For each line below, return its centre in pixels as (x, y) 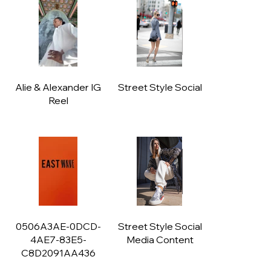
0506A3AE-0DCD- (58, 227)
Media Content (160, 240)
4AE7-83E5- (58, 240)
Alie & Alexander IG (58, 87)
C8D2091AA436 (58, 253)
